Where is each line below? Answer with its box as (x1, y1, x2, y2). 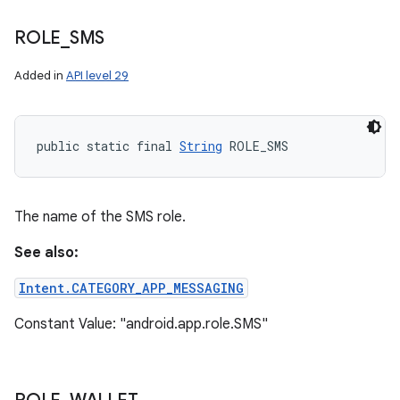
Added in (14, 68, 66, 83)
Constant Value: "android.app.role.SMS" (14, 315, 268, 333)
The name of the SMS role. (14, 208, 186, 226)
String (179, 137, 222, 154)
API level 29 (66, 68, 129, 83)
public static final (37, 137, 179, 154)
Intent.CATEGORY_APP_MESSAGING (19, 279, 244, 296)
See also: (14, 244, 79, 262)
